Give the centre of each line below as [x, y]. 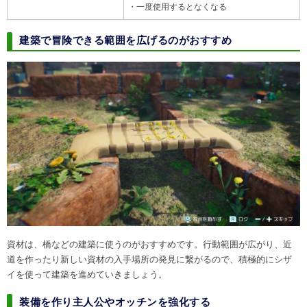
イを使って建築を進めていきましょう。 [87, 275]
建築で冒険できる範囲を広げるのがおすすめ [125, 40]
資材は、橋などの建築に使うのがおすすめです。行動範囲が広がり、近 [149, 245]
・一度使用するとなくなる [177, 7]
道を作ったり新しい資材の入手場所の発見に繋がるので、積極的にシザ [149, 260]
